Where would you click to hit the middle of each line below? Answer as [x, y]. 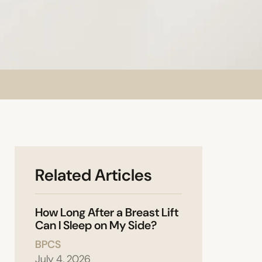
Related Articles [93, 175]
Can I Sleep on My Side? [96, 225]
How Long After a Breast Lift [107, 213]
